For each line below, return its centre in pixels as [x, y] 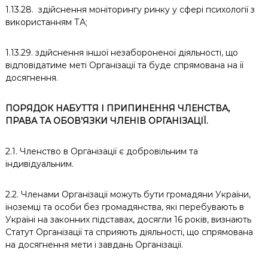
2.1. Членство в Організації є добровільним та [101, 151]
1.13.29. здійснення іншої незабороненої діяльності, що [121, 53]
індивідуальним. [39, 164]
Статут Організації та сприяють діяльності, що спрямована [129, 232]
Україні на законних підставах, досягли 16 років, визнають [129, 220]
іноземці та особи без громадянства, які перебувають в [124, 207]
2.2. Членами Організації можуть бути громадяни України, [128, 194]
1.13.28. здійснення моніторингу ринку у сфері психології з [130, 10]
